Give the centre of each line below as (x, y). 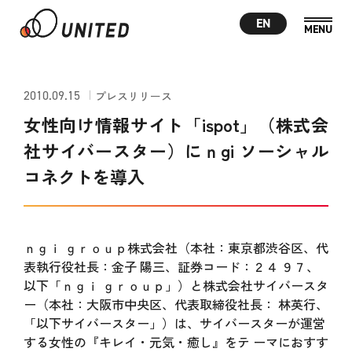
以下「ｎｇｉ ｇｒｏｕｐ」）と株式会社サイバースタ (176, 285)
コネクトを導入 (84, 176)
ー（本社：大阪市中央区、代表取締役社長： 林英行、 (176, 304)
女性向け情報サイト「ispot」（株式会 (176, 124)
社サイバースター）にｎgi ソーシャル (176, 150)
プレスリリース (133, 95)
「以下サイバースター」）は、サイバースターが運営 (174, 323)
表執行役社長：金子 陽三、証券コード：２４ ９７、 (171, 266)
